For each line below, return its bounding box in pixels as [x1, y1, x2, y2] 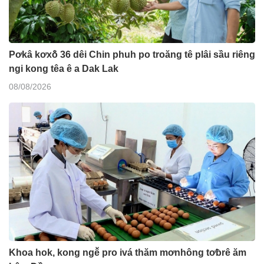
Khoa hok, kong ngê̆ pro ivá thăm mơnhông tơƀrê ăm [9, 247, 246, 258]
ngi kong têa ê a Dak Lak [9, 64, 118, 74]
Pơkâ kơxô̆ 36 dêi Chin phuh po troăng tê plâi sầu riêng [9, 49, 255, 60]
